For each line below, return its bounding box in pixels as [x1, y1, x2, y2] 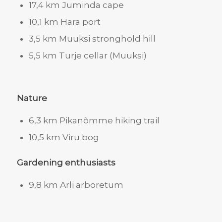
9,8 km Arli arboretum [28, 180, 123, 190]
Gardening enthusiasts [16, 157, 115, 167]
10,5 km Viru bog [28, 132, 99, 142]
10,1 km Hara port [28, 17, 101, 27]
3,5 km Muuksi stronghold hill [28, 34, 156, 44]
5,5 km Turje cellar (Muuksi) [28, 51, 147, 61]
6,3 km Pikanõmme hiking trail [28, 115, 160, 125]
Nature [16, 93, 47, 103]
